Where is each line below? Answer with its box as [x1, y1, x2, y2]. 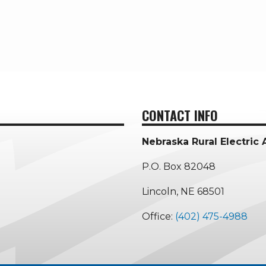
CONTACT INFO [142, 106, 218, 125]
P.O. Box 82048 [142, 161, 216, 173]
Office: [142, 211, 175, 223]
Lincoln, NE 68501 [142, 186, 224, 198]
